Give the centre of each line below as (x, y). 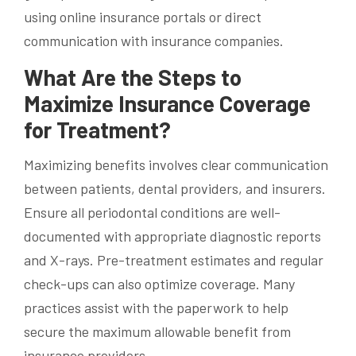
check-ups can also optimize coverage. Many (159, 284)
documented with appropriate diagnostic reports (172, 236)
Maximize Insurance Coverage (167, 103)
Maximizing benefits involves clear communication (176, 165)
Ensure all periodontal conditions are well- (152, 213)
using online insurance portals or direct (143, 16)
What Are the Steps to (133, 77)
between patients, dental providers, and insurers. (175, 189)
